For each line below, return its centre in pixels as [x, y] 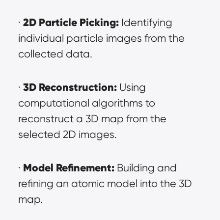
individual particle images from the [101, 38]
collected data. [55, 54]
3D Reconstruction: [70, 87]
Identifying [145, 22]
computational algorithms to [86, 103]
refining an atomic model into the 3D [105, 183]
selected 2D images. [67, 134]
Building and [145, 168]
